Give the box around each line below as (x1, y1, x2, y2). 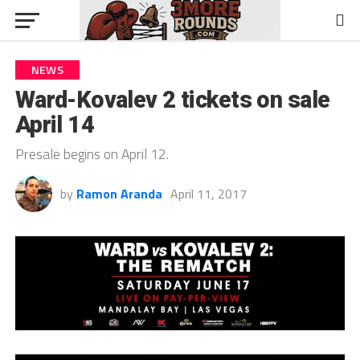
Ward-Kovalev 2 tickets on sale (14, 86, 330, 113)
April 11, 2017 (170, 184, 247, 203)
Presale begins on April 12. (14, 143, 169, 165)
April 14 (14, 111, 95, 138)
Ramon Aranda (76, 184, 162, 203)
